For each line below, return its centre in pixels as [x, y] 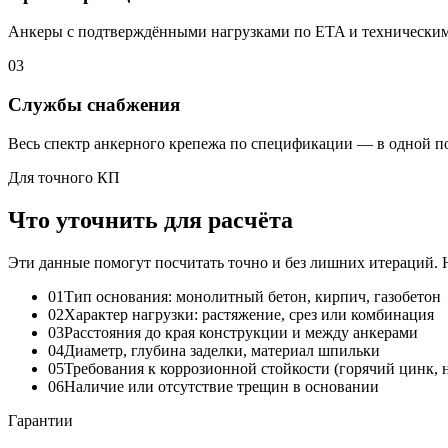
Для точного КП [64, 177]
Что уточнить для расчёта [150, 219]
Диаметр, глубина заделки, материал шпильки [222, 350]
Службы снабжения [94, 105]
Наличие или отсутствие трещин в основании [221, 386]
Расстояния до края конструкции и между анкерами [241, 332]
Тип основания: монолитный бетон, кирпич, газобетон [252, 296]
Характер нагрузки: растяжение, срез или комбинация [249, 314]
